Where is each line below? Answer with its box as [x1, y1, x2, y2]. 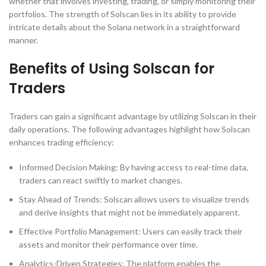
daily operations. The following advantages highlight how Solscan [9, 124, 250, 134]
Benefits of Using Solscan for [9, 59, 214, 78]
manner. [9, 35, 38, 45]
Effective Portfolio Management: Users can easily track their [19, 226, 242, 236]
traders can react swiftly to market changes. [19, 175, 182, 185]
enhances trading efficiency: [9, 137, 114, 147]
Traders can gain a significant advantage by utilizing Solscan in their [9, 111, 256, 121]
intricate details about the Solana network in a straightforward [9, 22, 240, 32]
